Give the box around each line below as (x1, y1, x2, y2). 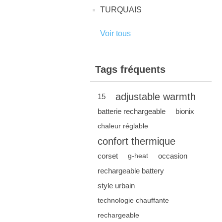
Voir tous (100, 29, 131, 38)
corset (98, 152, 118, 161)
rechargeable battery (98, 166, 164, 175)
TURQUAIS (100, 5, 142, 14)
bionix (175, 107, 194, 116)
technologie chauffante (98, 197, 169, 205)
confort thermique (98, 136, 175, 147)
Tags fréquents (95, 64, 166, 75)
